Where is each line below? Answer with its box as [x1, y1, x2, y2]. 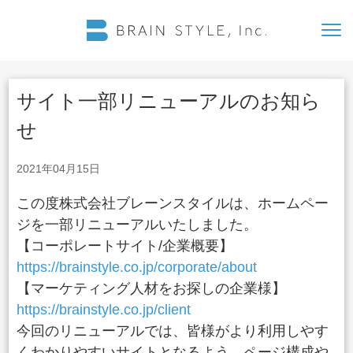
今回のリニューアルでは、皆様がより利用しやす [17, 323, 329, 339]
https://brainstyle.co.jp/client [17, 302, 191, 318]
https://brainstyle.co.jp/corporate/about [17, 259, 258, 275]
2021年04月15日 [17, 162, 101, 175]
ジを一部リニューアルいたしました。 [17, 217, 258, 232]
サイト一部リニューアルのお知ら [17, 90, 321, 112]
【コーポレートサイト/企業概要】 [17, 238, 234, 254]
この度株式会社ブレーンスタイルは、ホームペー [17, 195, 329, 211]
